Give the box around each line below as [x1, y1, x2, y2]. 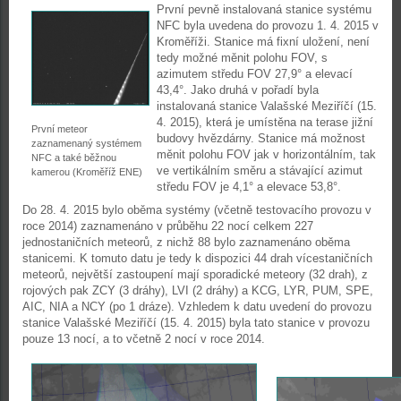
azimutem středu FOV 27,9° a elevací [157, 67, 353, 81]
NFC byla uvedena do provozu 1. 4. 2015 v [157, 19, 379, 32]
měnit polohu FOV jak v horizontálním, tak [157, 148, 376, 161]
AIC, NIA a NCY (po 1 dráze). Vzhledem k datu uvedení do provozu [22, 300, 371, 313]
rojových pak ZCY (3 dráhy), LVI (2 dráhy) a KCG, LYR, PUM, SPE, [22, 284, 373, 297]
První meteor [31, 124, 88, 134]
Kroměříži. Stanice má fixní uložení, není [157, 35, 370, 48]
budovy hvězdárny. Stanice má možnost [157, 132, 365, 145]
